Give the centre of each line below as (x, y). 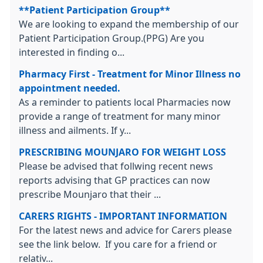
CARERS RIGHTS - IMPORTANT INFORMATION (123, 216)
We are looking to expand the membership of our (129, 24)
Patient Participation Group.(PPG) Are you (112, 38)
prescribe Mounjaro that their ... (90, 194)
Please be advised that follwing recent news (116, 166)
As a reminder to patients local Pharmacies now (125, 102)
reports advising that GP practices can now (114, 180)
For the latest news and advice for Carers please (125, 230)
